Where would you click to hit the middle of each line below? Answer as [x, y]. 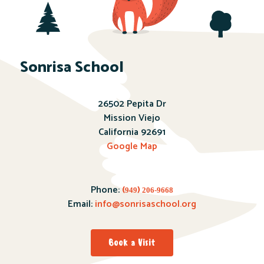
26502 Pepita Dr [132, 104]
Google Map [132, 147]
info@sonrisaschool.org [146, 204]
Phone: [105, 190]
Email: [81, 204]
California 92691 [132, 133]
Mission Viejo [132, 118]
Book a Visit [132, 243]
